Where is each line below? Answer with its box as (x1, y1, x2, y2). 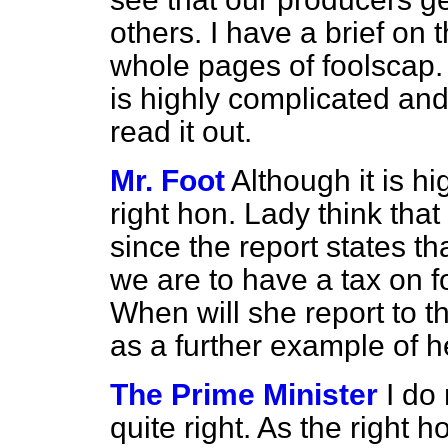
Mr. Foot (110, 164, 225, 197)
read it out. (110, 115, 252, 148)
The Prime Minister (110, 378, 378, 411)
